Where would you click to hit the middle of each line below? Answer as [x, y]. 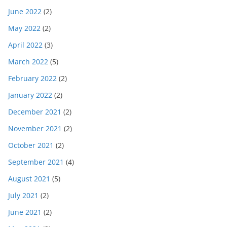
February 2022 [32, 79]
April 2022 [25, 45]
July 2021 [23, 196]
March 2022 [28, 62]
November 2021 [35, 129]
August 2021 [29, 179]
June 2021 [25, 212]
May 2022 [24, 28]
